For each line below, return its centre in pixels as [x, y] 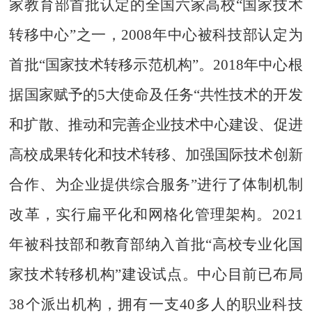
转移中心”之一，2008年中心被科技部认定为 [156, 35]
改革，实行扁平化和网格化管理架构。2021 [156, 215]
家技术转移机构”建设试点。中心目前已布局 [156, 275]
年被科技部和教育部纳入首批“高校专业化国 [156, 245]
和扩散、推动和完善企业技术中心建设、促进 [156, 125]
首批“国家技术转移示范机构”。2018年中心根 [156, 65]
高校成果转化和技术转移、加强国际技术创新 [156, 155]
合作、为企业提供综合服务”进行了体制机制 [156, 185]
